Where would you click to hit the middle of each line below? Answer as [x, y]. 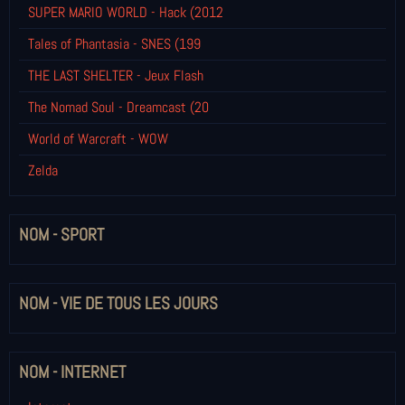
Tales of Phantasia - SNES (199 [114, 43]
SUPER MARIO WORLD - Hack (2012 [126, 12]
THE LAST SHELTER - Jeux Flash [116, 75]
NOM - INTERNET [72, 372]
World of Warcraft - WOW [98, 138]
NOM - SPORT [61, 234]
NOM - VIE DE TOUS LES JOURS [118, 303]
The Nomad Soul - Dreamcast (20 [118, 107]
